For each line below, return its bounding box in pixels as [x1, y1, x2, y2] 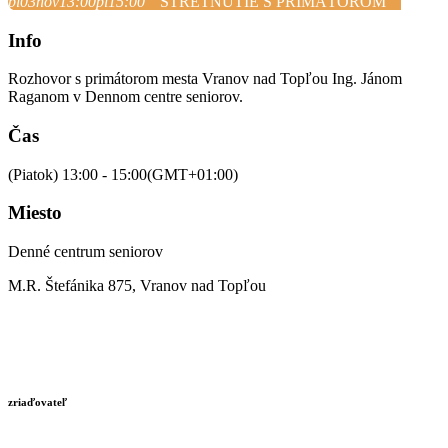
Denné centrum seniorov [8, 243, 163, 261]
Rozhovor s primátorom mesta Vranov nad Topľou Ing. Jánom [8, 70, 402, 88]
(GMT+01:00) [147, 165, 238, 183]
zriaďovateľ [8, 396, 67, 409]
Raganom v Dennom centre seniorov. [8, 88, 243, 106]
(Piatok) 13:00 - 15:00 [8, 165, 147, 183]
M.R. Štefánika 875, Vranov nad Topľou [8, 277, 266, 295]
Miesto [8, 202, 62, 224]
